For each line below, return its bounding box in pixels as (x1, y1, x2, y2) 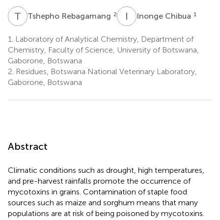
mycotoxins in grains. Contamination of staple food (8, 187, 187, 196)
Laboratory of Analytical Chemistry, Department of (13, 34, 193, 44)
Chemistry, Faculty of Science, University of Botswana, (8, 45, 199, 55)
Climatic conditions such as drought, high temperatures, (8, 165, 204, 175)
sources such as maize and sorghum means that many (8, 197, 198, 207)
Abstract (8, 140, 48, 152)
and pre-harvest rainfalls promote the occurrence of (8, 176, 191, 186)
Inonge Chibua (137, 11, 193, 21)
